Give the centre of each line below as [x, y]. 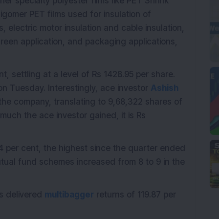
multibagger [69, 195]
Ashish [164, 88]
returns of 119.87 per [135, 195]
